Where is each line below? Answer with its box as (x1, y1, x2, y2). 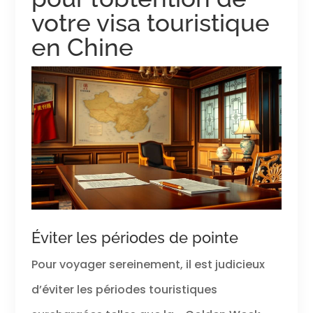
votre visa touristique (31, 8, 270, 38)
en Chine (31, 33, 133, 62)
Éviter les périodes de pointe (31, 228, 238, 247)
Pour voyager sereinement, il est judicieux (31, 256, 265, 273)
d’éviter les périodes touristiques (31, 282, 217, 298)
